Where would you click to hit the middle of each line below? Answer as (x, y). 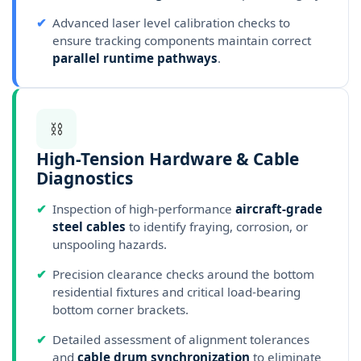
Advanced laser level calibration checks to (171, 23)
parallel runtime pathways (135, 58)
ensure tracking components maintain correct (182, 41)
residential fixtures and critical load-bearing (176, 292)
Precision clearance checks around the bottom (183, 274)
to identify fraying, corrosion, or (217, 227)
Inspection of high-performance (144, 209)
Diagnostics (85, 178)
